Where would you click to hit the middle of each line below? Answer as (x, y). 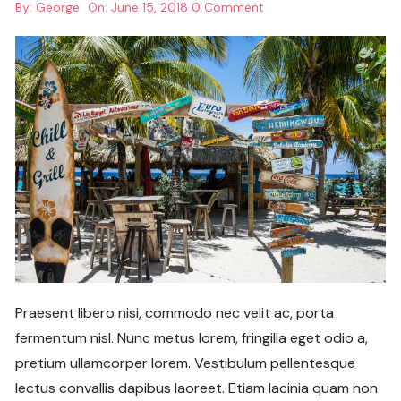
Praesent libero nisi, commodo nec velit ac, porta (175, 312)
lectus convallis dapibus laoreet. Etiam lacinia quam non (197, 388)
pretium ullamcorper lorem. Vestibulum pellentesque (186, 363)
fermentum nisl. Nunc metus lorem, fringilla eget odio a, (192, 337)
